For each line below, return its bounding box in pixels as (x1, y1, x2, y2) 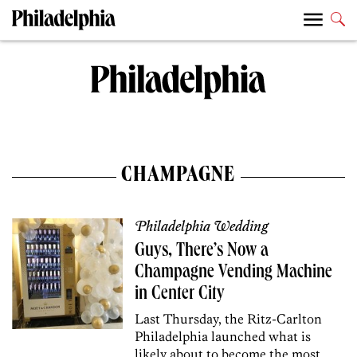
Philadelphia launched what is (135, 328, 312, 344)
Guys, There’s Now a (135, 241, 269, 261)
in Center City (135, 284, 226, 304)
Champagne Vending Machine (135, 263, 333, 283)
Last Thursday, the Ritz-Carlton (135, 310, 323, 327)
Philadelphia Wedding (135, 218, 269, 236)
